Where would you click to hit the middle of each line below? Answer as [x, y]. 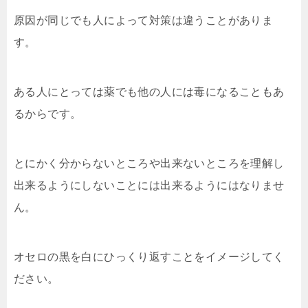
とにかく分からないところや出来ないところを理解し [149, 163]
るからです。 [48, 114]
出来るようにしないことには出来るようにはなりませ [149, 185]
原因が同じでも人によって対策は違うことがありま [144, 20]
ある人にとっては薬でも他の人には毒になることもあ [149, 92]
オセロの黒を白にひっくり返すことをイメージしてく [149, 257]
